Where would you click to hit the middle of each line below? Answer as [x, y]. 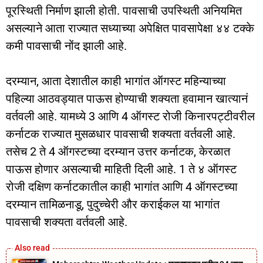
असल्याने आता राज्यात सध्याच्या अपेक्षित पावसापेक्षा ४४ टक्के [130, 28]
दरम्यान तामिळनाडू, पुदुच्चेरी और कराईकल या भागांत [113, 205]
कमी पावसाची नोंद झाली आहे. [66, 46]
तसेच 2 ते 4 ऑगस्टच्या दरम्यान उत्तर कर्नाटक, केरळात [118, 152]
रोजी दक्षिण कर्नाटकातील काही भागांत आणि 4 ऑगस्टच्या [122, 187]
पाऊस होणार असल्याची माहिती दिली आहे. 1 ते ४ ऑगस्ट [121, 169]
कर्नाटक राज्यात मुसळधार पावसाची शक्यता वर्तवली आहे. [121, 134]
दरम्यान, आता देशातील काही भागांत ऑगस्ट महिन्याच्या [116, 81]
